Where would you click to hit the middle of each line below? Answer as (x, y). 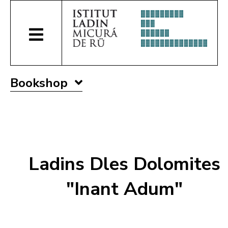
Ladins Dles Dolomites (124, 164)
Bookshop (40, 83)
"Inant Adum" (124, 189)
